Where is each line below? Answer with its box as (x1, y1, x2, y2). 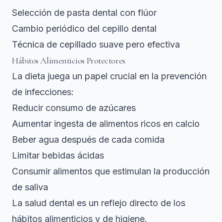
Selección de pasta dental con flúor (12, 7, 157, 18)
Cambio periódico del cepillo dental (12, 23, 157, 34)
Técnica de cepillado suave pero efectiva (12, 39, 180, 50)
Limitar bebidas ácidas (12, 150, 104, 161)
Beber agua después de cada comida (12, 134, 165, 145)
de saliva (12, 182, 48, 193)
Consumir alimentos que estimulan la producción (12, 166, 210, 177)
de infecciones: (12, 87, 74, 98)
